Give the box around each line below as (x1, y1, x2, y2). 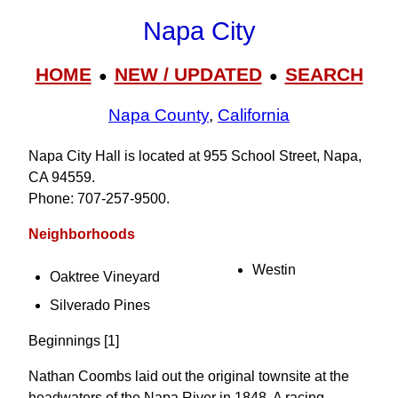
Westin (252, 262, 296, 277)
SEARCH (284, 63, 363, 84)
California (218, 106, 290, 125)
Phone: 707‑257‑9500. (28, 191, 170, 206)
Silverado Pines (50, 298, 150, 313)
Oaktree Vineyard (50, 269, 160, 284)
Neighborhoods (28, 227, 135, 242)
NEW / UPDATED (114, 63, 262, 84)
